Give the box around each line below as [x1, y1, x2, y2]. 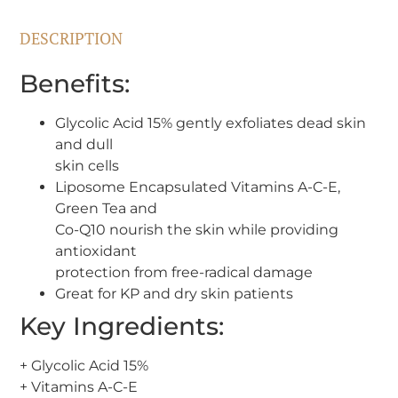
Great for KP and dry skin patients [55, 284, 294, 302]
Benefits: [20, 68, 131, 99]
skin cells [55, 156, 120, 174]
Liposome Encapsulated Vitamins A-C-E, [55, 178, 341, 195]
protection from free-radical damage [55, 263, 314, 281]
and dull [55, 135, 114, 153]
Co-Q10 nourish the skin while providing [55, 220, 339, 238]
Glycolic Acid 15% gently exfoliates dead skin [55, 114, 367, 131]
